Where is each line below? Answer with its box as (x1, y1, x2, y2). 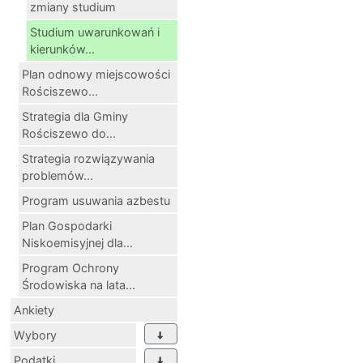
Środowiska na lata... (22, 278, 135, 293)
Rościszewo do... (22, 126, 116, 141)
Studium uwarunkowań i (30, 25, 160, 40)
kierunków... (30, 42, 95, 57)
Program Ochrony (22, 261, 119, 275)
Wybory (14, 328, 57, 343)
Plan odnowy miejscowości (22, 67, 170, 82)
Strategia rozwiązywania (22, 152, 155, 166)
